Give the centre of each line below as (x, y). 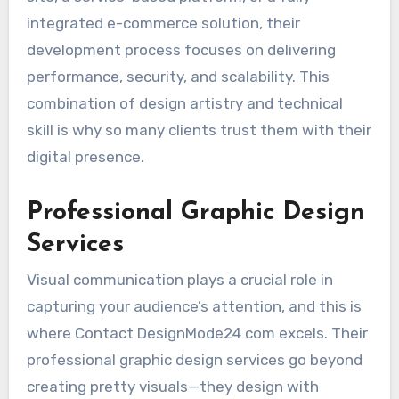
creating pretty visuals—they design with (172, 386)
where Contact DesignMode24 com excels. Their (197, 333)
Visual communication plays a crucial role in (179, 279)
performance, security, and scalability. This (178, 76)
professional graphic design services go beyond (194, 359)
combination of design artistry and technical (184, 103)
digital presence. (85, 156)
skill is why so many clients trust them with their (199, 130)
